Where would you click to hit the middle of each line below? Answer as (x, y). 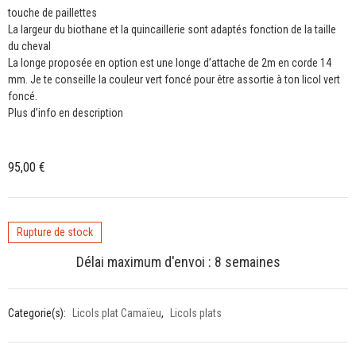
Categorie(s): (38, 313)
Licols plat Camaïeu (117, 313)
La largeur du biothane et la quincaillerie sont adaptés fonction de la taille (172, 29)
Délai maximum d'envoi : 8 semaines (178, 261)
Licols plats (196, 313)
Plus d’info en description (66, 112)
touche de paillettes (52, 12)
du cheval (29, 46)
